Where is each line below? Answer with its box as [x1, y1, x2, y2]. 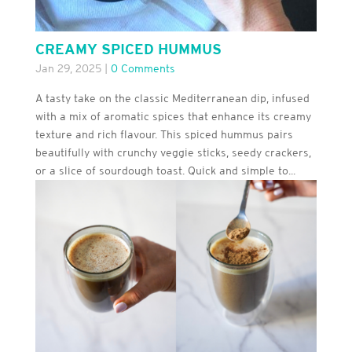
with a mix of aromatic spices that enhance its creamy [35, 110, 311, 123]
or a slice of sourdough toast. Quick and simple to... [35, 164, 295, 178]
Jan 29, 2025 [35, 62, 101, 75]
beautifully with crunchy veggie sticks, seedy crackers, [35, 146, 311, 159]
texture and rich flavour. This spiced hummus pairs [35, 128, 293, 141]
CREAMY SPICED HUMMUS [35, 41, 222, 58]
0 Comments [110, 62, 175, 75]
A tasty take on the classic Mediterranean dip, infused [35, 92, 310, 105]
